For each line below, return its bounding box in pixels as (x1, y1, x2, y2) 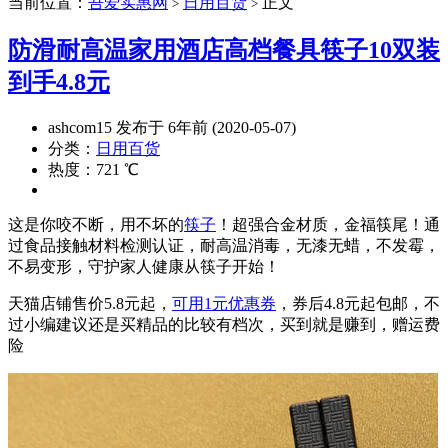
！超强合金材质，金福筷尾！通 (216, 215, 440, 233)
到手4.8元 (8, 68, 110, 95)
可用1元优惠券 (172, 294, 276, 312)
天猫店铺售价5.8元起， (8, 294, 172, 312)
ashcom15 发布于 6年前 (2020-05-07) (48, 118, 296, 136)
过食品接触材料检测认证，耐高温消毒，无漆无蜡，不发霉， (8, 236, 440, 254)
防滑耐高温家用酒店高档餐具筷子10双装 (8, 36, 440, 63)
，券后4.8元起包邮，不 (276, 294, 440, 312)
